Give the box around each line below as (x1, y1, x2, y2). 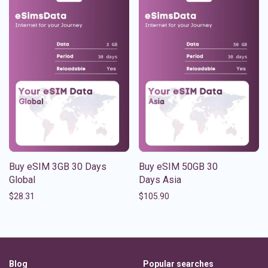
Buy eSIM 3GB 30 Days (9, 160, 106, 172)
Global (9, 173, 35, 185)
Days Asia (139, 173, 181, 185)
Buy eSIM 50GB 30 (139, 160, 218, 172)
